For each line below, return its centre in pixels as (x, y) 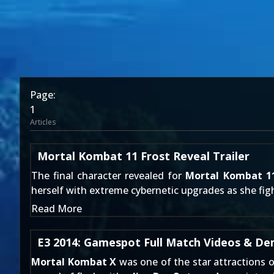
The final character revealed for (109, 176)
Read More (57, 209)
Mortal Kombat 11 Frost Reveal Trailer (143, 156)
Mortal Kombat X (74, 262)
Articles (43, 122)
